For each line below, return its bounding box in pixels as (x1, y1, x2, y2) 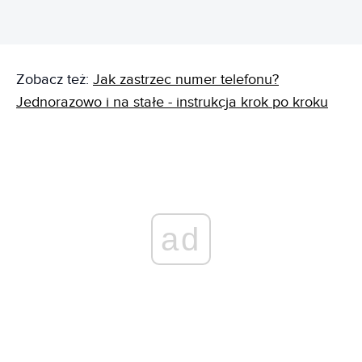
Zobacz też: (16, 71, 93, 88)
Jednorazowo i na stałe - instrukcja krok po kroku (16, 94, 328, 111)
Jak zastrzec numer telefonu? (93, 71, 279, 88)
